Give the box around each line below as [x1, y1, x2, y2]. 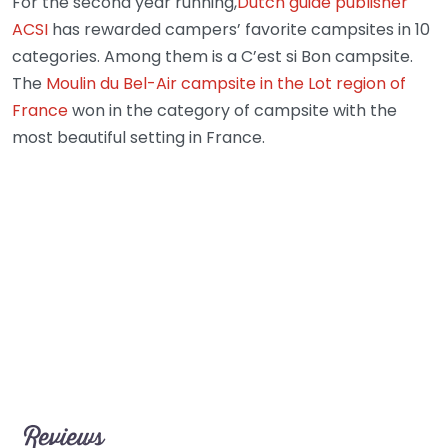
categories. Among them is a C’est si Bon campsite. [12, 45, 413, 68]
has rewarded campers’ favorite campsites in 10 [48, 18, 430, 41]
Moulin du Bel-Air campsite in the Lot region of [42, 72, 406, 95]
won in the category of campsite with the [68, 99, 397, 122]
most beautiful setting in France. [12, 126, 265, 149]
